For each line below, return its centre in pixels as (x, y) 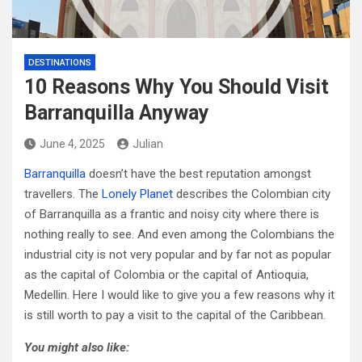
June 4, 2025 (72, 144)
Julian (148, 144)
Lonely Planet (137, 194)
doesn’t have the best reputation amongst (198, 174)
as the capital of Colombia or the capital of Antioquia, (166, 275)
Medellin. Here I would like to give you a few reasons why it (179, 295)
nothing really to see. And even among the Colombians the (179, 234)
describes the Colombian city (252, 194)
